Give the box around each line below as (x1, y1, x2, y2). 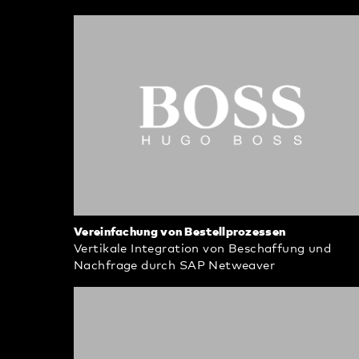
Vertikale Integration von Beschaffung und (74, 242, 332, 255)
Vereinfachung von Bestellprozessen (74, 225, 286, 238)
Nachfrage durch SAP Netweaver (74, 259, 276, 272)
